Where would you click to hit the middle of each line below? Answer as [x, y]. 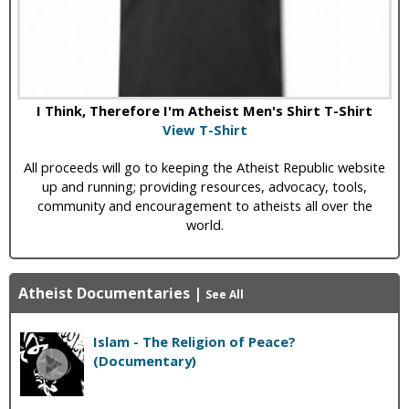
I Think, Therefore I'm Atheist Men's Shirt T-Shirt [204, 110]
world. [204, 224]
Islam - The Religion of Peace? [194, 341]
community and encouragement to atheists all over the [204, 205]
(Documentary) [145, 360]
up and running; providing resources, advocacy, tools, [204, 186]
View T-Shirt [204, 129]
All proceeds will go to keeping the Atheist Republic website [204, 167]
